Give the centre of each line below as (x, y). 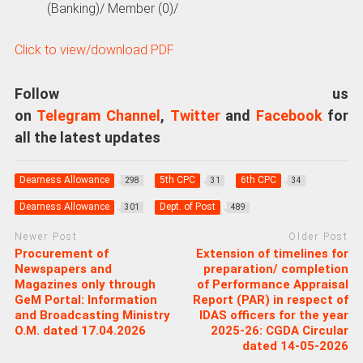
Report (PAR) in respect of (271, 299)
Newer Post (46, 237)
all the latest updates (87, 137)
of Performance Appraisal (273, 284)
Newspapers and (63, 269)
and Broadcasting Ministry (92, 315)
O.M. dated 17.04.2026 (80, 330)
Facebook (289, 115)
